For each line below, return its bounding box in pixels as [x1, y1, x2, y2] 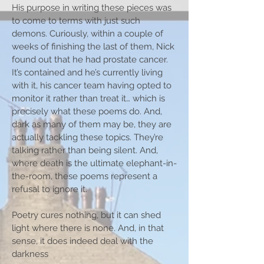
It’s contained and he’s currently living [12, 67, 163, 78]
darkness [12, 249, 48, 259]
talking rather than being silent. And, [12, 145, 158, 156]
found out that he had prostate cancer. [12, 54, 168, 65]
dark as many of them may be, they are [12, 119, 171, 130]
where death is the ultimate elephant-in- [12, 158, 177, 169]
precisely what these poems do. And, [12, 106, 162, 117]
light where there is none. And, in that [12, 223, 164, 233]
